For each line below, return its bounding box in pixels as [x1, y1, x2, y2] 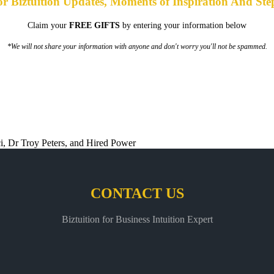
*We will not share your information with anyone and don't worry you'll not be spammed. [7, 42, 267, 51]
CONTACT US [90, 185, 184, 202]
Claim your [28, 21, 69, 31]
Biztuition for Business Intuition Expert [61, 214, 213, 225]
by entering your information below [122, 21, 246, 31]
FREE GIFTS [69, 21, 122, 31]
